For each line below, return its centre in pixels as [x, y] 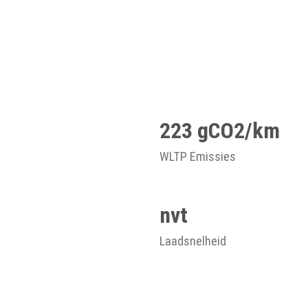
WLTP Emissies [198, 156]
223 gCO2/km [220, 131]
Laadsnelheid [193, 241]
